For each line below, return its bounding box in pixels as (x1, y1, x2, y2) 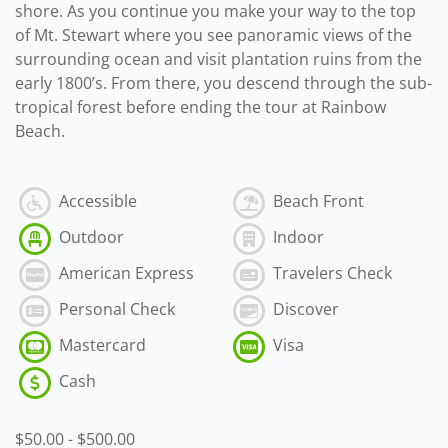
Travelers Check (269, 262, 392, 285)
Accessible (55, 190, 137, 213)
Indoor (269, 226, 324, 249)
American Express (55, 262, 194, 285)
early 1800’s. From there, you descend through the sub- (15, 71, 432, 94)
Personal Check (55, 298, 175, 321)
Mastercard (55, 334, 146, 357)
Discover (269, 298, 339, 321)
